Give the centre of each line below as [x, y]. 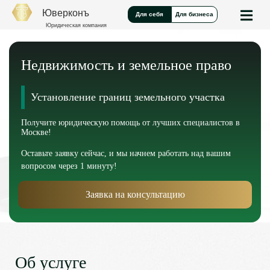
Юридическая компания [76, 25]
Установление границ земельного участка [128, 97]
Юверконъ [66, 13]
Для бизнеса [194, 14]
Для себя [149, 14]
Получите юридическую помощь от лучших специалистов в [130, 123]
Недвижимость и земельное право [126, 65]
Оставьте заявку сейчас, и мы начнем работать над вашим [126, 153]
